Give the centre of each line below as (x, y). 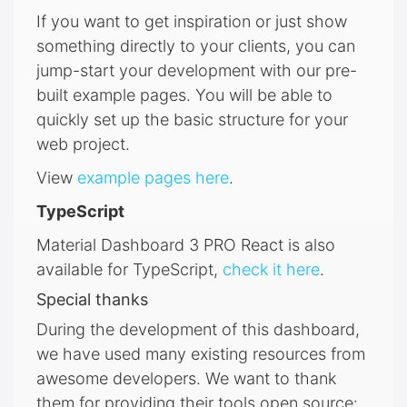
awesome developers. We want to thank (186, 378)
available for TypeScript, (129, 269)
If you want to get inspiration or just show (192, 21)
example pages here (153, 177)
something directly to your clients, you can (196, 45)
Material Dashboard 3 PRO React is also (186, 244)
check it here (271, 269)
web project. (83, 144)
